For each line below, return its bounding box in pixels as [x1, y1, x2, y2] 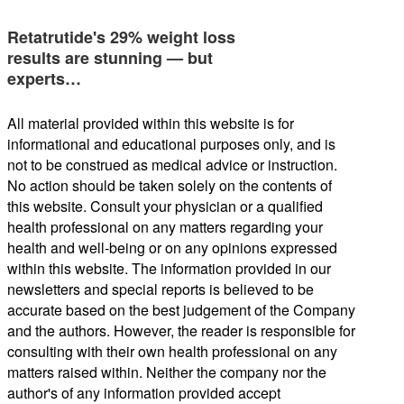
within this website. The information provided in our [7, 257, 331, 279]
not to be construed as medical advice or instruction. [7, 153, 337, 175]
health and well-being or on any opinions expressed [7, 236, 337, 258]
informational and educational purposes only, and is [7, 133, 335, 154]
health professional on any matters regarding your [7, 216, 323, 237]
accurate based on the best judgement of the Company [7, 298, 355, 320]
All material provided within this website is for [7, 112, 294, 133]
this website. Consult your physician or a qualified [7, 195, 323, 216]
